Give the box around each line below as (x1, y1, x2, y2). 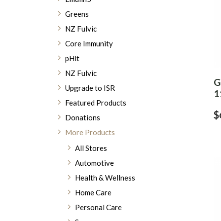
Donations (65, 113, 100, 122)
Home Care (75, 188, 111, 197)
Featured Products (65, 98, 126, 107)
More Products (65, 128, 115, 137)
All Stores (75, 144, 107, 152)
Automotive (75, 158, 114, 167)
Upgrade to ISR (65, 83, 115, 92)
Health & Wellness (75, 173, 135, 182)
